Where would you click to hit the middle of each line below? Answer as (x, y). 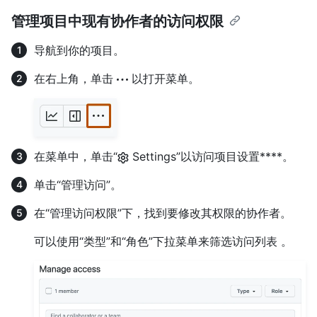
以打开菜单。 (164, 78)
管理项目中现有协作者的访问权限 (117, 21)
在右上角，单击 (75, 78)
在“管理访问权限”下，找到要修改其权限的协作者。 (163, 213)
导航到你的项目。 (79, 50)
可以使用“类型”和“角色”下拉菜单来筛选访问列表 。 (163, 241)
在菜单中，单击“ (76, 156)
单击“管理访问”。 (78, 184)
